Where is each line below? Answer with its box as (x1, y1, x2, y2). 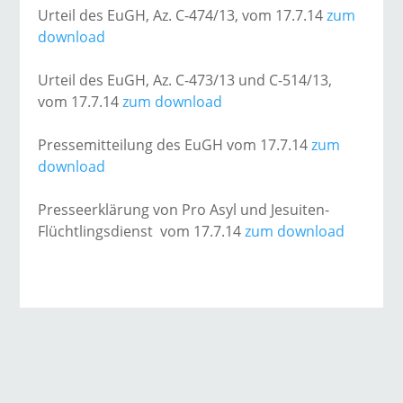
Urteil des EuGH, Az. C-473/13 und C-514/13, (38, 70, 333, 90)
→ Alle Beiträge (148, 336, 255, 355)
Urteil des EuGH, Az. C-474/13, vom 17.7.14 (38, 5, 327, 25)
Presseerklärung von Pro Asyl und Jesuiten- (38, 200, 330, 219)
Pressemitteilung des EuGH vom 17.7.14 (38, 135, 309, 155)
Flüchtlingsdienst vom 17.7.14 (38, 221, 242, 241)
